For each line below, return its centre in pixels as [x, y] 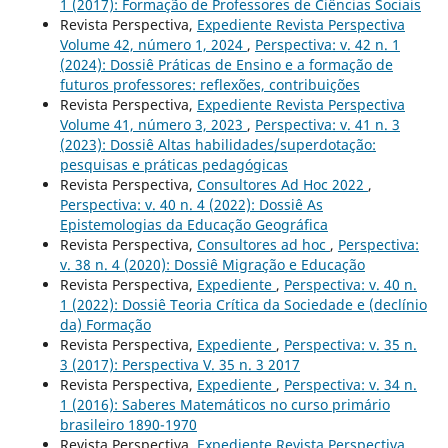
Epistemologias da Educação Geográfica [193, 224]
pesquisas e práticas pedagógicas [173, 164]
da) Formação [105, 324]
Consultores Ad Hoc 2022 [282, 184]
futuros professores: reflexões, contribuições [209, 84]
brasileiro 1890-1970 [128, 424]
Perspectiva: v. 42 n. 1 [327, 44]
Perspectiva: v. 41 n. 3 [327, 124]
